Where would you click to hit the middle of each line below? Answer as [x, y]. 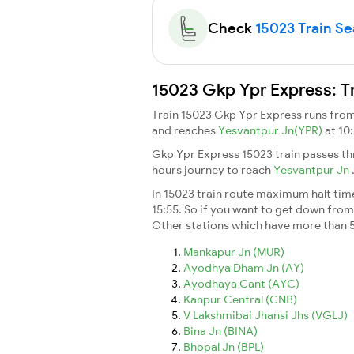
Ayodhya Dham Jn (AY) [244, 267]
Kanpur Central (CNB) [240, 299]
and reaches [185, 130]
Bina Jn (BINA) [220, 331]
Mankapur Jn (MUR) [234, 252]
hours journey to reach [213, 169]
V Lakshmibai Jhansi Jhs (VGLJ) [265, 315]
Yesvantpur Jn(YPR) [271, 130]
